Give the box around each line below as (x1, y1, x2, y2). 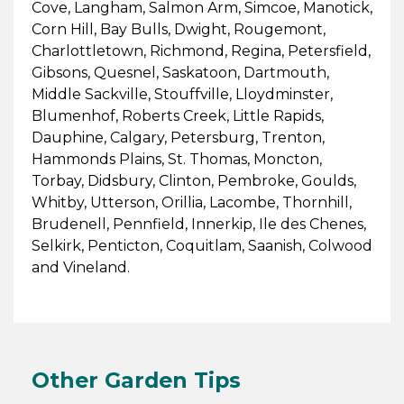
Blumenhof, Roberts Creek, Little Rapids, (31, 106, 324, 124)
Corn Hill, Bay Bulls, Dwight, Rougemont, (31, 20, 326, 38)
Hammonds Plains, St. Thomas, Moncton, (31, 150, 322, 168)
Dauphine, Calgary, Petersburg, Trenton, (31, 128, 325, 146)
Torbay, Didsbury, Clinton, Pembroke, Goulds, (31, 171, 356, 189)
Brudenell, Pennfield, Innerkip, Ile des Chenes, (31, 215, 366, 233)
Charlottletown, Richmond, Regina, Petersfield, (31, 41, 371, 60)
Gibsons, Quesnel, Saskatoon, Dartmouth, (31, 63, 329, 81)
